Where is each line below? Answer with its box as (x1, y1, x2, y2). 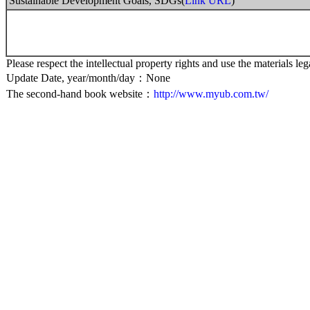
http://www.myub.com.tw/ (154, 88, 268, 100)
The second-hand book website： (6, 88, 154, 100)
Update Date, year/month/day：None (6, 72, 170, 84)
